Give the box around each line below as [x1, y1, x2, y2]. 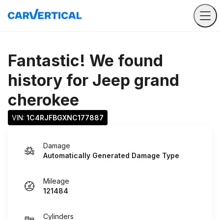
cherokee [8, 90, 79, 110]
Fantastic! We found [8, 51, 163, 70]
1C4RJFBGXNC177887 [27, 113, 104, 122]
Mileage [43, 177, 69, 185]
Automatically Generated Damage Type [43, 151, 179, 160]
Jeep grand [92, 71, 179, 90]
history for [8, 71, 92, 90]
